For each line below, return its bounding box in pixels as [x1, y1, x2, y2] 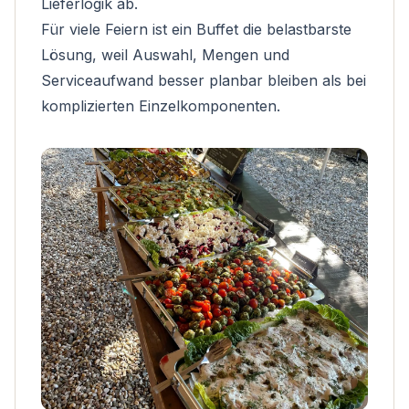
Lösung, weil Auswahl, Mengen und [41, 46, 289, 64]
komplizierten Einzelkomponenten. [41, 97, 280, 115]
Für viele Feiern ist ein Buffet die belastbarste [41, 20, 351, 38]
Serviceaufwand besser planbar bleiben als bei [41, 71, 366, 89]
